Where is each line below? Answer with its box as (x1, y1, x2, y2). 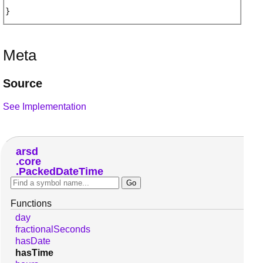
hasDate (15, 235, 50, 246)
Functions (11, 198, 52, 208)
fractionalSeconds (15, 224, 90, 234)
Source (3, 76, 42, 90)
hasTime (15, 247, 53, 258)
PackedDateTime (18, 165, 103, 177)
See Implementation (3, 101, 86, 112)
